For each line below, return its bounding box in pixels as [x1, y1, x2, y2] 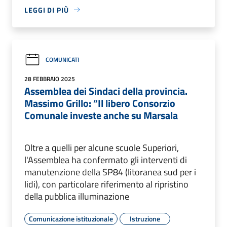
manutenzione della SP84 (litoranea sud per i [24, 165, 196, 179]
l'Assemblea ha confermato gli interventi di [24, 153, 187, 167]
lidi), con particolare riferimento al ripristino [24, 177, 188, 191]
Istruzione [130, 213, 160, 224]
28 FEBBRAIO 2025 [24, 73, 75, 84]
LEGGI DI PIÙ [24, 4, 69, 15]
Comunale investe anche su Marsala [24, 107, 178, 123]
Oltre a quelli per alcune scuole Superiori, [24, 140, 179, 155]
